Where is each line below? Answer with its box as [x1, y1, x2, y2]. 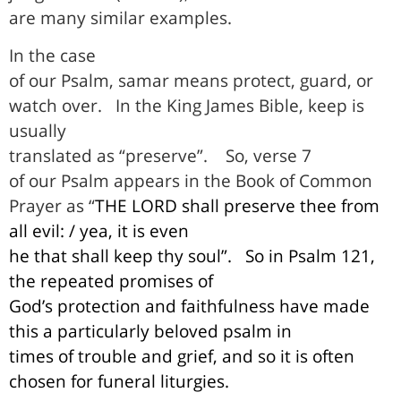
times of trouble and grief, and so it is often [9, 345, 354, 368]
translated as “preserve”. [9, 144, 208, 167]
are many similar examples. [9, 6, 232, 30]
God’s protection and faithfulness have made [9, 294, 370, 318]
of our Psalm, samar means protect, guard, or [9, 69, 373, 92]
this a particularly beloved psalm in [9, 320, 292, 343]
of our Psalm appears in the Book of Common [9, 169, 372, 192]
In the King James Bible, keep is [115, 94, 364, 117]
